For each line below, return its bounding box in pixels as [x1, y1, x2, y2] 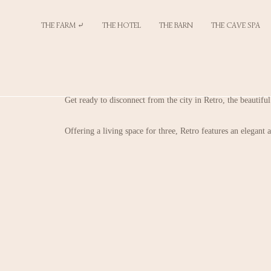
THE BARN [159, 20, 193, 30]
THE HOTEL [102, 20, 141, 30]
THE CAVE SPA [211, 20, 260, 30]
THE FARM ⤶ [41, 20, 84, 30]
